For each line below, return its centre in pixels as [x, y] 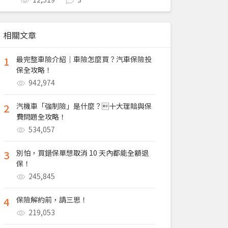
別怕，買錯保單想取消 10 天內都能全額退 [82, 153]
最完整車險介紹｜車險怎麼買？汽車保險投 [84, 59]
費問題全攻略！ [41, 117]
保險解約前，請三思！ [52, 199]
